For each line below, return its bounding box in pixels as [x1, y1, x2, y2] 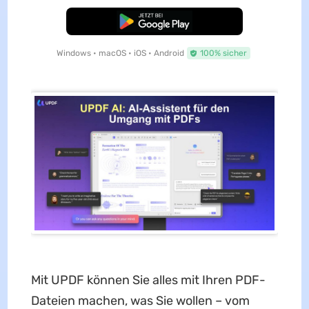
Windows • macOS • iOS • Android [56, 48, 184, 58]
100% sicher [199, 48, 247, 58]
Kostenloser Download [110, 16, 199, 26]
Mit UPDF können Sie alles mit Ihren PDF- [30, 272, 266, 288]
